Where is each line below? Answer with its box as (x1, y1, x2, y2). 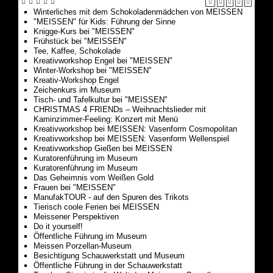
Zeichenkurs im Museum (34, 85, 121, 94)
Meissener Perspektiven (34, 211, 119, 221)
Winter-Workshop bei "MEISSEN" (34, 65, 152, 75)
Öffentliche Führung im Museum (34, 231, 147, 241)
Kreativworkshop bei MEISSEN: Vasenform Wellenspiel (34, 133, 229, 143)
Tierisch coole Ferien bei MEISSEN (34, 202, 159, 211)
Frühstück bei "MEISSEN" (34, 36, 127, 46)
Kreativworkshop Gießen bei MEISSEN (34, 143, 172, 153)
